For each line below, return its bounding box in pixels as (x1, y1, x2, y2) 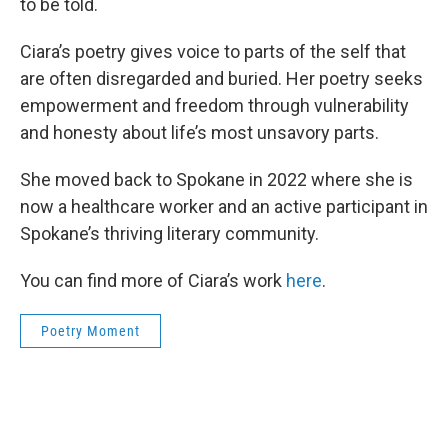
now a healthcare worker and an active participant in (20, 196, 428, 217)
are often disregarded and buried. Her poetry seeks (20, 68, 423, 89)
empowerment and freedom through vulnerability (20, 95, 409, 116)
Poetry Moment (41, 323, 140, 339)
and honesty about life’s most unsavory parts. (20, 122, 379, 143)
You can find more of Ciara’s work (20, 270, 286, 291)
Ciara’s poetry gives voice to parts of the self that (20, 41, 406, 62)
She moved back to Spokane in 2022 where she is (20, 169, 413, 190)
